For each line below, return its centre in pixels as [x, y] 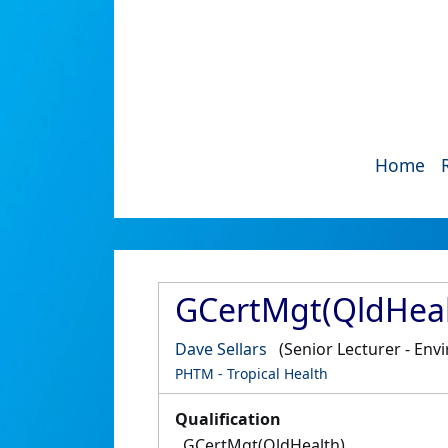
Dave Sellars [221, 349]
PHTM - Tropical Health [251, 373]
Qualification [228, 419]
